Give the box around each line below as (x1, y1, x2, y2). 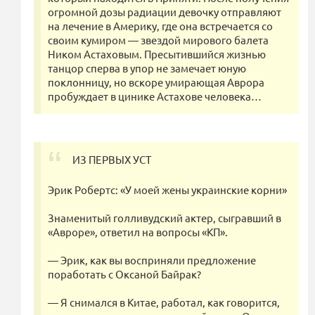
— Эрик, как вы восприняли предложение (48, 253, 256, 267)
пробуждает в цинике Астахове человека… (48, 89, 262, 103)
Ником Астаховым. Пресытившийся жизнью (48, 47, 266, 61)
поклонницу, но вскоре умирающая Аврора (48, 75, 264, 89)
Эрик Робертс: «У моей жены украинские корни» (48, 183, 287, 197)
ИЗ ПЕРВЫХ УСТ (72, 153, 151, 167)
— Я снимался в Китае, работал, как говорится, (48, 295, 280, 309)
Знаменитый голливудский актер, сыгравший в (48, 211, 281, 225)
